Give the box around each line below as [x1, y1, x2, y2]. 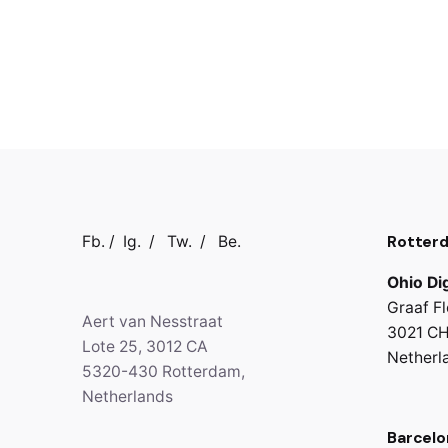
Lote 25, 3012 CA [82, 337, 208, 356]
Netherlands [82, 387, 173, 406]
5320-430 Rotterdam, [82, 362, 245, 381]
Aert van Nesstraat [82, 312, 223, 331]
